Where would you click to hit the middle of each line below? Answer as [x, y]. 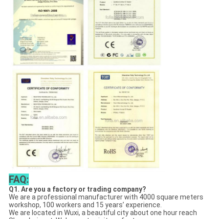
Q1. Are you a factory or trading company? [77, 189]
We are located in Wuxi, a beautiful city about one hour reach [103, 212]
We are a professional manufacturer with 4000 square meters [106, 197]
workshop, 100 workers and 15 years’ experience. [85, 205]
